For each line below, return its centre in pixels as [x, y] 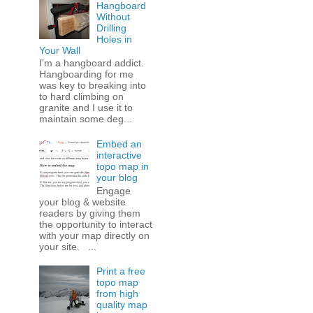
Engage [114, 190]
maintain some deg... [85, 119]
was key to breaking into [92, 86]
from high [118, 294]
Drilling [112, 28]
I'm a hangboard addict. [91, 63]
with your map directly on [94, 235]
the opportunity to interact [95, 224]
